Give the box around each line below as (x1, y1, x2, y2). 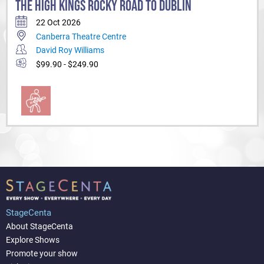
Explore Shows (6, 235, 60, 245)
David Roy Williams (36, 45, 104, 55)
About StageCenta (6, 221, 73, 231)
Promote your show (6, 248, 78, 258)
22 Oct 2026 (36, 18, 81, 28)
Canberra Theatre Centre (36, 31, 126, 41)
